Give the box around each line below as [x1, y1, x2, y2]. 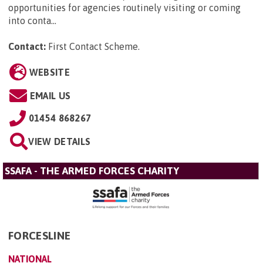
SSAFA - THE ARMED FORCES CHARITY [5, 165, 179, 177]
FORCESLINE [8, 229, 71, 242]
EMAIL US [29, 90, 71, 102]
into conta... [8, 15, 56, 26]
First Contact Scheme [48, 41, 138, 52]
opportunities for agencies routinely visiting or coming [8, 2, 241, 14]
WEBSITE [29, 67, 70, 78]
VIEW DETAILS [28, 136, 91, 147]
